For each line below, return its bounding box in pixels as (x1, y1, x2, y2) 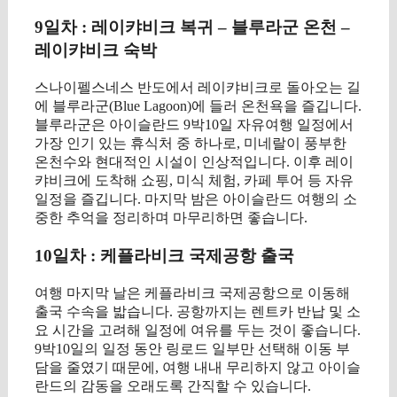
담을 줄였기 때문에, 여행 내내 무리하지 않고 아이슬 (35, 359, 361, 375)
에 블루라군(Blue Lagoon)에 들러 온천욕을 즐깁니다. (35, 98, 362, 114)
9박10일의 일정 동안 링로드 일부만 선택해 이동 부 (35, 340, 350, 356)
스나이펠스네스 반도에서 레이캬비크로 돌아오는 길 (35, 80, 361, 96)
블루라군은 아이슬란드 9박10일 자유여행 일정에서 (35, 117, 354, 133)
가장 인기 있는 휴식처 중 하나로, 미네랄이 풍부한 (35, 136, 346, 152)
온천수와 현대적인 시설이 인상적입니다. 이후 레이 (35, 154, 354, 170)
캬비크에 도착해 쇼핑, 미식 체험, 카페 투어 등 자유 (35, 173, 354, 189)
